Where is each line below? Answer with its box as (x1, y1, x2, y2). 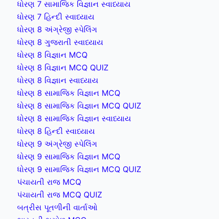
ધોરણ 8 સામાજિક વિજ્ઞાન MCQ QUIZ (17, 100, 141, 110)
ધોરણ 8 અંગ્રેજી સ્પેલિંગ (17, 24, 97, 34)
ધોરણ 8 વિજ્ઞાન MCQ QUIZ (17, 62, 109, 72)
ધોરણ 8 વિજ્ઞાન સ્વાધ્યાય (17, 75, 98, 85)
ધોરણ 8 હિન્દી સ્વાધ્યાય (17, 126, 95, 136)
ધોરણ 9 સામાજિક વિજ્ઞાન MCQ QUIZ (17, 164, 141, 174)
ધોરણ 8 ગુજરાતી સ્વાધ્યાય (17, 37, 103, 47)
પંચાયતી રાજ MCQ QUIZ (17, 189, 102, 199)
